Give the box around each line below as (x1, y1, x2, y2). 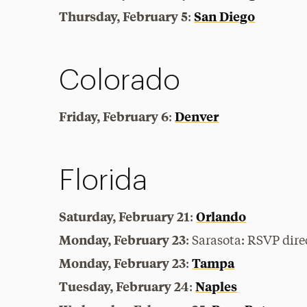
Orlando (196, 208, 247, 225)
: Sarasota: (186, 235, 248, 247)
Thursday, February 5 (59, 8, 188, 25)
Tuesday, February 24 (59, 278, 190, 295)
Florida (59, 167, 148, 195)
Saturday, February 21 (59, 208, 191, 225)
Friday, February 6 (59, 108, 169, 125)
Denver (175, 108, 219, 125)
